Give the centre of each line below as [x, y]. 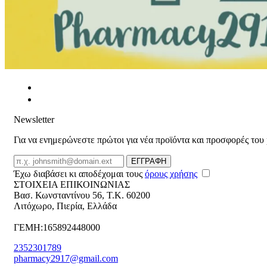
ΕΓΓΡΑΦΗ [149, 162]
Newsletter [34, 120]
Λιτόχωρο [33, 206]
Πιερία [69, 206]
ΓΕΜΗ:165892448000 [57, 228]
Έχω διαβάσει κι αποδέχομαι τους [79, 174]
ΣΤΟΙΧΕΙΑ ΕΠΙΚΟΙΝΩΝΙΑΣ [72, 185]
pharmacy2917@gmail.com [66, 259]
